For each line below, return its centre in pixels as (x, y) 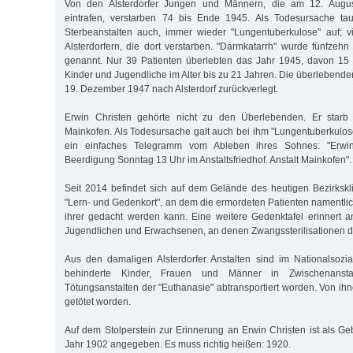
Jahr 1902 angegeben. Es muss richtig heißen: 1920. (178, 344)
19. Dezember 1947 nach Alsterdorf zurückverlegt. (171, 89)
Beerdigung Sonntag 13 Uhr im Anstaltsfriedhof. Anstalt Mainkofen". (208, 160)
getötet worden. (98, 301)
